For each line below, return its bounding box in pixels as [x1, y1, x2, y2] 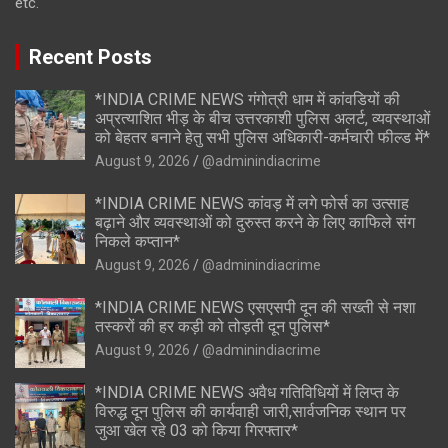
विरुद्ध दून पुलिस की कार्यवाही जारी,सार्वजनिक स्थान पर [95, 401, 406, 421]
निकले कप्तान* [95, 231, 180, 251]
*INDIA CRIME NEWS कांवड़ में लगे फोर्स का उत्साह [95, 193, 409, 213]
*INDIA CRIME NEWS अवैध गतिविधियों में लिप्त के [95, 382, 399, 402]
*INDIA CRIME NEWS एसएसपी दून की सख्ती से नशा [95, 297, 416, 317]
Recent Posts [29, 44, 152, 69]
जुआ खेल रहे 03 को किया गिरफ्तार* [95, 420, 298, 440]
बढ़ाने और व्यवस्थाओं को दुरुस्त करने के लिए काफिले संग [95, 212, 415, 232]
